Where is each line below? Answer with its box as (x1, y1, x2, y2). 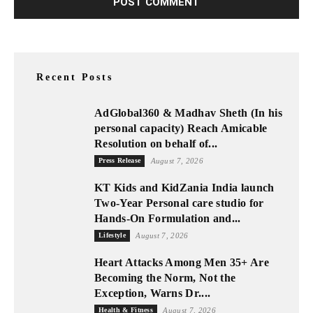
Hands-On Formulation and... (94, 212, 241, 224)
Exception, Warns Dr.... (94, 286, 211, 299)
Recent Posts (36, 71, 113, 82)
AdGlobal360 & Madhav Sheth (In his (94, 106, 282, 119)
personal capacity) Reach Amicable (94, 122, 268, 134)
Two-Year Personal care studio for (94, 196, 264, 209)
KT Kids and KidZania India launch (94, 181, 275, 194)
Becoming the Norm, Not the (94, 271, 236, 284)
